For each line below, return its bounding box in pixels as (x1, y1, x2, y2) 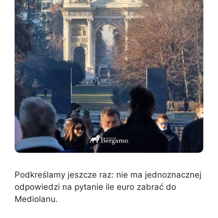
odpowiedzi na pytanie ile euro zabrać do (15, 182, 176, 192)
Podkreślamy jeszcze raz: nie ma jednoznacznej (15, 169, 201, 180)
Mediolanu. (15, 194, 58, 204)
